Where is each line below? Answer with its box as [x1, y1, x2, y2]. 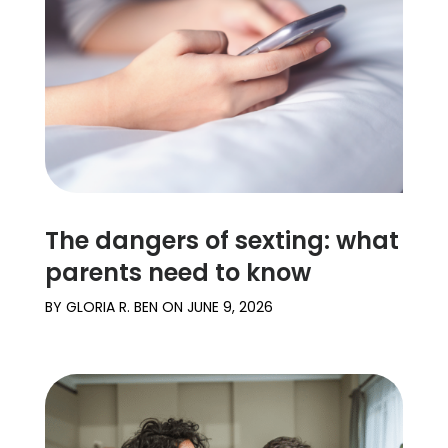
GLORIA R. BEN [65, 296, 158, 317]
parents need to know [44, 255, 311, 289]
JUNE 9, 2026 [186, 296, 273, 317]
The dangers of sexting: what [44, 223, 399, 257]
